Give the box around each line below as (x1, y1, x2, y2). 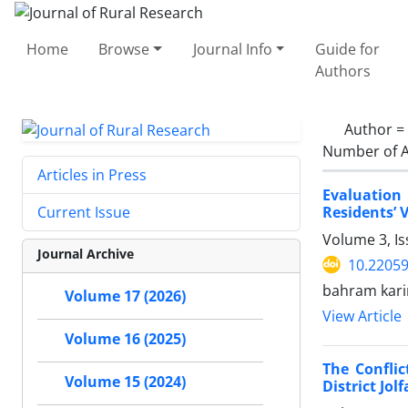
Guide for (314, 38, 380, 59)
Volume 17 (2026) (65, 286, 186, 307)
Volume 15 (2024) (65, 372, 186, 393)
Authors (314, 60, 371, 81)
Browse (98, 38, 150, 59)
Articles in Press (37, 165, 147, 186)
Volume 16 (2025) (65, 329, 186, 350)
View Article (322, 306, 402, 326)
